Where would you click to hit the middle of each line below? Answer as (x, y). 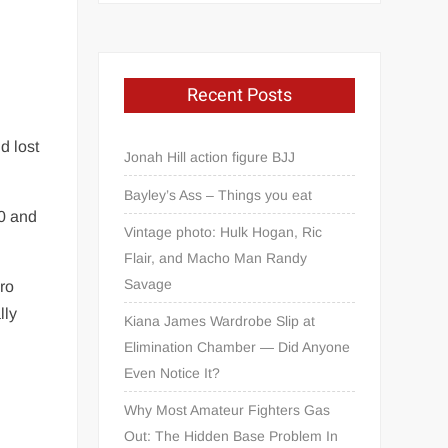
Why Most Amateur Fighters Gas (227, 410)
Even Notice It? (172, 373)
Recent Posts (240, 96)
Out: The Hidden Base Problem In (231, 436)
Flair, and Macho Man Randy (216, 258)
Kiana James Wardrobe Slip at (220, 321)
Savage (148, 284)
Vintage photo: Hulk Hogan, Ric (223, 232)
